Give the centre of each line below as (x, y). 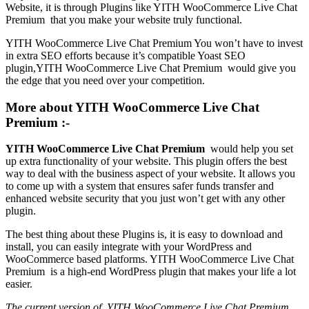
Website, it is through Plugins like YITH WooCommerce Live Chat (151, 7)
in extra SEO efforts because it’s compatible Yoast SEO (126, 56)
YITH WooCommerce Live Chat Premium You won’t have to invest (154, 43)
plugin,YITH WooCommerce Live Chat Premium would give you (151, 68)
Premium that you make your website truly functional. (124, 20)
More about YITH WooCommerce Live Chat (132, 107)
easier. (19, 284)
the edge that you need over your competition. (105, 80)
